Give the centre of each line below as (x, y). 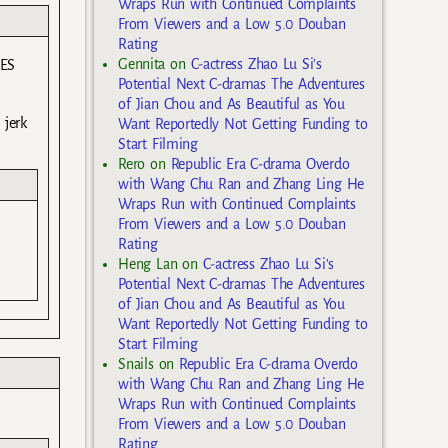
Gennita (142, 64)
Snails (136, 364)
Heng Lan (148, 264)
